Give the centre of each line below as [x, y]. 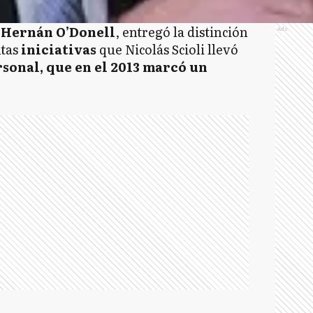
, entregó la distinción [181, 32]
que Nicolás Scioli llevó [167, 49]
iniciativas [57, 49]
